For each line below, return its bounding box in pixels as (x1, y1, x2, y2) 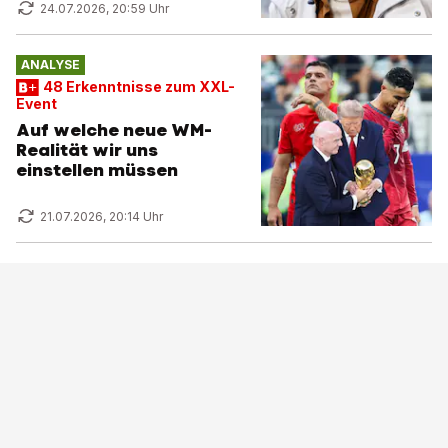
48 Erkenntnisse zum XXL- (42, 77, 235, 95)
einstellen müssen (16, 158, 178, 181)
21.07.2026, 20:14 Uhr (40, 209, 163, 224)
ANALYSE (20, 57, 80, 73)
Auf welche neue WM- (16, 118, 212, 141)
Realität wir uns (16, 138, 158, 161)
